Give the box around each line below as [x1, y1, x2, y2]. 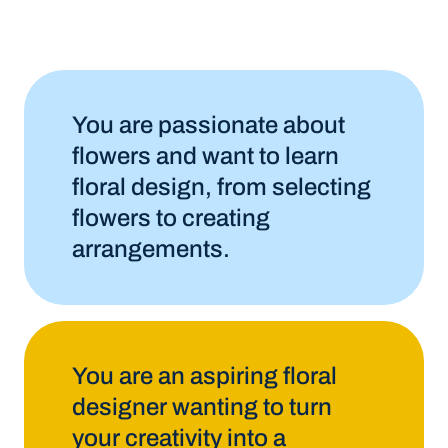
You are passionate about [72, 112, 345, 138]
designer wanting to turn [72, 394, 332, 420]
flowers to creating [72, 205, 270, 231]
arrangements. [72, 236, 230, 262]
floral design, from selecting [72, 174, 371, 200]
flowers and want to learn [72, 143, 339, 169]
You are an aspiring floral [72, 363, 337, 389]
